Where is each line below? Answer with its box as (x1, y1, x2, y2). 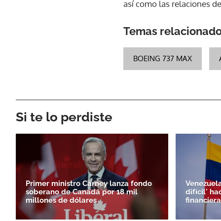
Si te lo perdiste (16, 109, 112, 124)
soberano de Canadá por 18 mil (26, 187, 138, 196)
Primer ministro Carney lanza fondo (26, 179, 152, 188)
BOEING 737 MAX (133, 53, 192, 63)
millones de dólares (26, 195, 97, 205)
